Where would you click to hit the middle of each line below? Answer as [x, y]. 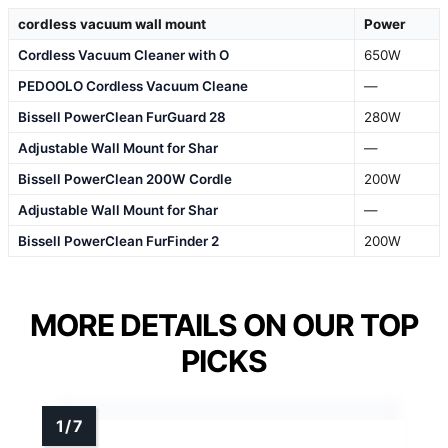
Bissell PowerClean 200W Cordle [125, 178]
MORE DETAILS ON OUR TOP [224, 324]
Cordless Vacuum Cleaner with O [123, 54]
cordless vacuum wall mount [112, 23]
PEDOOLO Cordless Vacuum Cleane [133, 85]
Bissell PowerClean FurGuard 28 [122, 116]
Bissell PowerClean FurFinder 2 [118, 240]
